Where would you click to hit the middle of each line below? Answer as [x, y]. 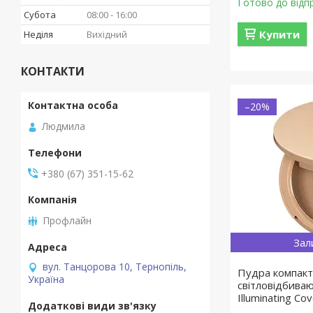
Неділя [38, 34]
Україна [46, 279]
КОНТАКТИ [53, 71]
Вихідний [107, 34]
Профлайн [67, 220]
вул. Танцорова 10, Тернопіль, [115, 266]
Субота [40, 15]
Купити [280, 34]
